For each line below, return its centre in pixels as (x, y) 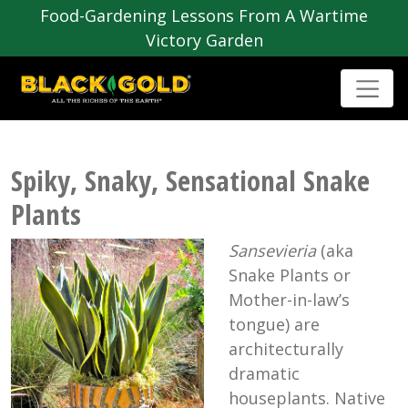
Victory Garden (204, 40)
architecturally (286, 349)
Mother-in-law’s (289, 300)
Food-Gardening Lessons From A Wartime (204, 15)
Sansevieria (272, 251)
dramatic (264, 374)
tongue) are (274, 325)
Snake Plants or (290, 275)
